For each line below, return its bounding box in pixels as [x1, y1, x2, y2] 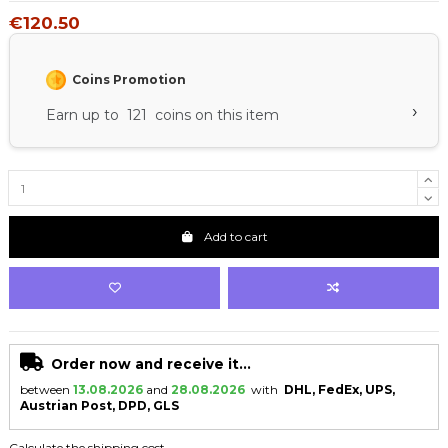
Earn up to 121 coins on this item [46, 106, 279, 125]
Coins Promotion [66, 72, 186, 88]
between [20, 382, 70, 398]
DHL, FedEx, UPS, [284, 382, 395, 398]
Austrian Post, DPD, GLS [20, 398, 179, 414]
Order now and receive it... [51, 356, 251, 373]
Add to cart [204, 228, 268, 244]
